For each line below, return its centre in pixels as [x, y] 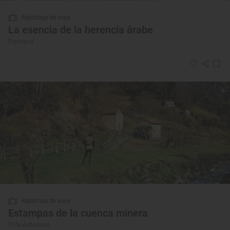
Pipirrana [21, 41]
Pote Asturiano [29, 225]
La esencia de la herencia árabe [81, 30]
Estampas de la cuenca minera [78, 213]
